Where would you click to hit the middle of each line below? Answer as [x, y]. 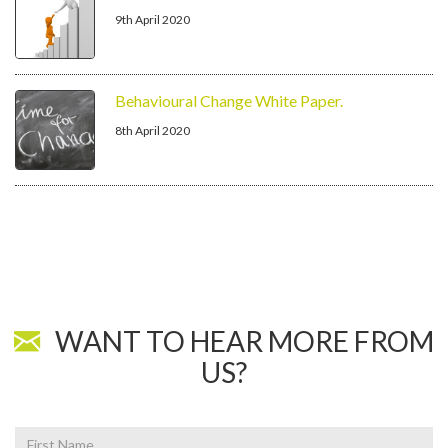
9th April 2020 [152, 19]
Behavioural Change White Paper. [229, 100]
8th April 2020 [152, 130]
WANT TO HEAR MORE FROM [237, 341]
